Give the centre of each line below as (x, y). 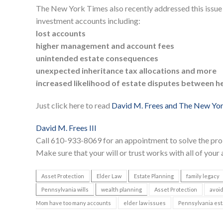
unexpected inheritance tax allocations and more (126, 71)
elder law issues (145, 203)
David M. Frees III (66, 128)
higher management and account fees (105, 46)
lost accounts (61, 33)
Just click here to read (74, 106)
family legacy (203, 176)
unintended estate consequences (97, 58)
